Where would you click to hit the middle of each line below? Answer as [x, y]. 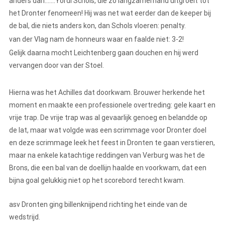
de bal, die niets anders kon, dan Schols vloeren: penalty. [98, 26]
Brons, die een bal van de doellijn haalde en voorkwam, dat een [108, 168]
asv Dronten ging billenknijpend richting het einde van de [98, 205]
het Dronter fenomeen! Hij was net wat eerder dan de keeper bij [110, 13]
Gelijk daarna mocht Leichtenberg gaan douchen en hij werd [104, 53]
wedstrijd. [25, 217]
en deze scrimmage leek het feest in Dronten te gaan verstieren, [112, 143]
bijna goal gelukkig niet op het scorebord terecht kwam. [98, 181]
